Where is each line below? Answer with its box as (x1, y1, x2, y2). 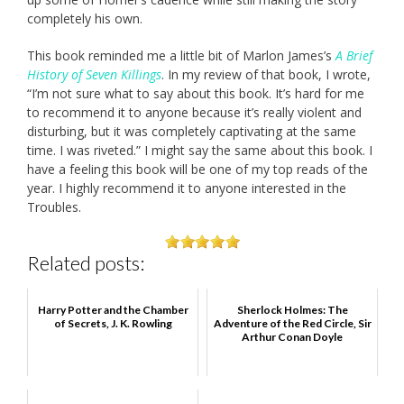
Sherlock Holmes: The (236, 303, 348, 317)
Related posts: (27, 250, 144, 275)
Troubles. (27, 197, 81, 216)
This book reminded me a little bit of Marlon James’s (27, 46, 335, 64)
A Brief (335, 46, 372, 64)
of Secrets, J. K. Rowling (53, 317, 172, 331)
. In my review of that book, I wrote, (161, 65, 371, 83)
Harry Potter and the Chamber (37, 303, 188, 317)
